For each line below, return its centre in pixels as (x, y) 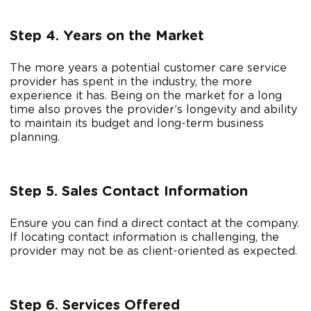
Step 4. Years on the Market (107, 36)
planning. (36, 138)
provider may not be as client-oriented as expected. (153, 252)
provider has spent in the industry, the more (131, 82)
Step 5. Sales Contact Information (129, 192)
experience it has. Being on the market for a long (146, 96)
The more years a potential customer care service (148, 68)
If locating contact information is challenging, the (144, 238)
